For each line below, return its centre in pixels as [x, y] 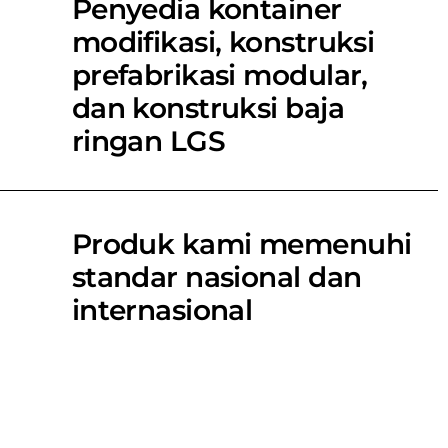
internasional [162, 309]
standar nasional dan [216, 276]
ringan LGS [148, 140]
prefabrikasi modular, [219, 74]
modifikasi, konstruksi [223, 41]
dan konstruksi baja [208, 107]
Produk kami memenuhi [241, 243]
